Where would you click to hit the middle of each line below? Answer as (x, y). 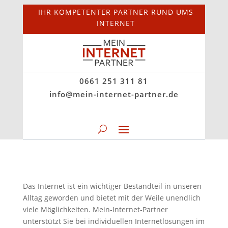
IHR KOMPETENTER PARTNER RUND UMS (116, 12)
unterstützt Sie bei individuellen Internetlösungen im (113, 221)
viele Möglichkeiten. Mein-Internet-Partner (95, 209)
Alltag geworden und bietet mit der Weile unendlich (111, 197)
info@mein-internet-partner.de (114, 94)
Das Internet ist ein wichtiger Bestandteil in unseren (112, 186)
